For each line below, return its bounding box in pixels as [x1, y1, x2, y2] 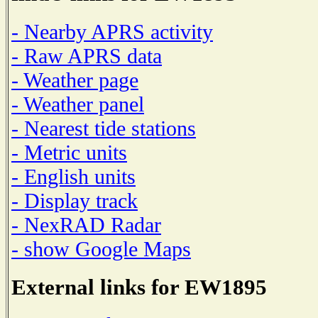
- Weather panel [11, 92, 144, 116]
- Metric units [11, 140, 127, 164]
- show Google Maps [11, 236, 191, 261]
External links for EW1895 [11, 274, 267, 300]
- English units [11, 164, 136, 188]
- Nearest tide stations [11, 116, 196, 140]
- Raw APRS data [11, 43, 162, 67]
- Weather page [11, 67, 138, 92]
